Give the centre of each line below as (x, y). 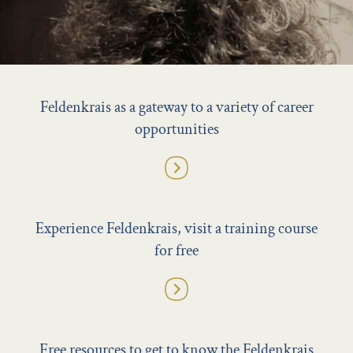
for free (176, 250)
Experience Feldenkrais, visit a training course (176, 228)
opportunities (176, 129)
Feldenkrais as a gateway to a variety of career (176, 107)
